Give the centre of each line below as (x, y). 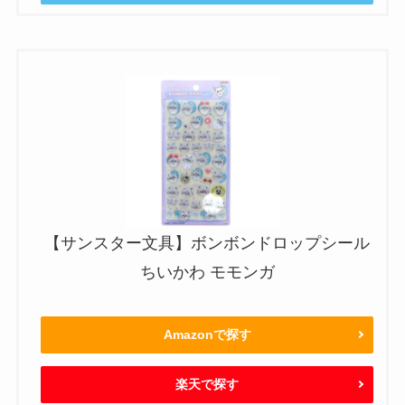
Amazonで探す (207, 334)
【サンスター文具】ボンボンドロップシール (207, 244)
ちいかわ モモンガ (207, 273)
